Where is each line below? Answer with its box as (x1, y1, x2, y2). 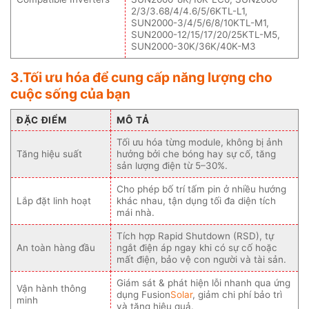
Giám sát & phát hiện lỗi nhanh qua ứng (117, 277, 290, 288)
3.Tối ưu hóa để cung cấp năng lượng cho (10, 68, 272, 86)
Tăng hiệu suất (17, 148, 82, 159)
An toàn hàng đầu (17, 241, 95, 253)
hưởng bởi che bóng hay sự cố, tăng (117, 148, 276, 159)
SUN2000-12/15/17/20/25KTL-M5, (131, 28, 280, 40)
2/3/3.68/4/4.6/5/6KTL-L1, (131, 5, 248, 17)
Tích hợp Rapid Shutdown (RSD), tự (117, 230, 274, 241)
